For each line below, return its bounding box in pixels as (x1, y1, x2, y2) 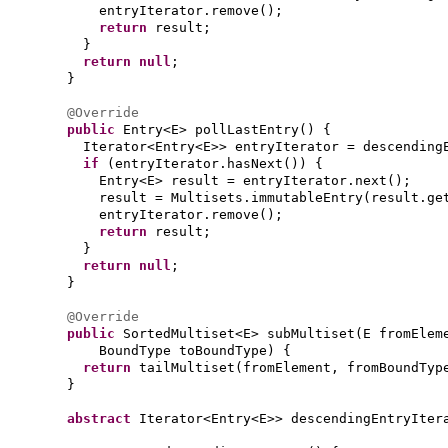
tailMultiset (139, 360, 235, 375)
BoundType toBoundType (99, 343, 267, 358)
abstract (67, 411, 139, 426)
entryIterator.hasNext (115, 156, 283, 171)
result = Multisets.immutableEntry (99, 190, 363, 205)
